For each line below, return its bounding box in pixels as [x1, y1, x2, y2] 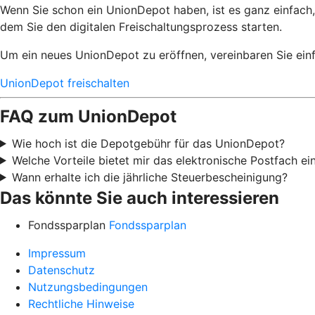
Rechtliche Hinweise [28, 296, 134, 311]
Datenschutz [28, 262, 95, 277]
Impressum [28, 245, 86, 260]
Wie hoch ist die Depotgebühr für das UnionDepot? [11, 136, 285, 150]
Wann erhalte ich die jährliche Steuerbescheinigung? [11, 169, 288, 184]
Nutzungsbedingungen [28, 279, 148, 294]
